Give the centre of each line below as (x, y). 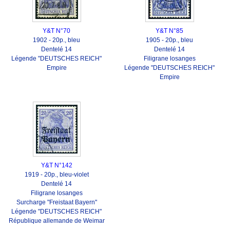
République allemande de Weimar (56, 221)
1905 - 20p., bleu (169, 40)
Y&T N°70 (56, 31)
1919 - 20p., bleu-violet (56, 175)
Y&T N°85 (169, 31)
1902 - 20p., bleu (56, 40)
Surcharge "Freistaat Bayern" (56, 202)
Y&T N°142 (56, 165)
